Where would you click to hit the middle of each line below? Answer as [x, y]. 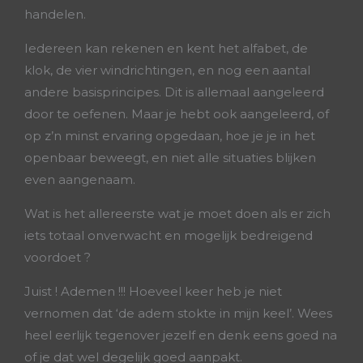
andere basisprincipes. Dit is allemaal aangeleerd [174, 92]
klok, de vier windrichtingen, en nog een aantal [167, 70]
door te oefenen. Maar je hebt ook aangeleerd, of [177, 114]
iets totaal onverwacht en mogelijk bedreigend [169, 235]
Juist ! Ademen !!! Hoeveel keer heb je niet [153, 291]
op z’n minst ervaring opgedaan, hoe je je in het [170, 136]
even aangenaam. [81, 179]
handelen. [57, 14]
